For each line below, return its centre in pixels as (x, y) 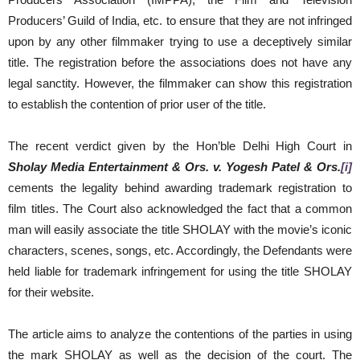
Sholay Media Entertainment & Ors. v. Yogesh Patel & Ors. (174, 167)
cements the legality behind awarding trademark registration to (180, 188)
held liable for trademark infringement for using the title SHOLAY (180, 272)
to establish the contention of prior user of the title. (137, 104)
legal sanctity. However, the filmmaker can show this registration (180, 84)
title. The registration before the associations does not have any (180, 63)
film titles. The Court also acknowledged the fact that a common (180, 209)
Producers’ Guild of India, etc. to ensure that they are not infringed (180, 21)
